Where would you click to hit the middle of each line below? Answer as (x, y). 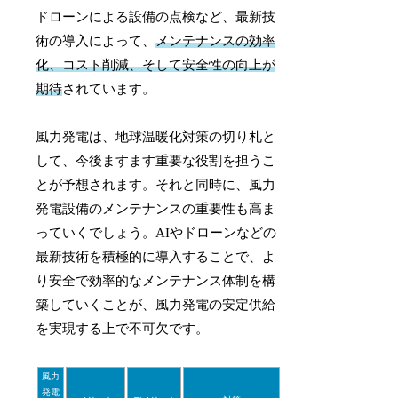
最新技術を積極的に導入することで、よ (156, 256)
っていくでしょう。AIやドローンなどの (156, 232)
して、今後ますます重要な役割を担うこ (156, 160)
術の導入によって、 (96, 40)
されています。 (109, 88)
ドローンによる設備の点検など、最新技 (156, 16)
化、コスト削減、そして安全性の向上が (156, 64)
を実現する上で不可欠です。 (123, 328)
